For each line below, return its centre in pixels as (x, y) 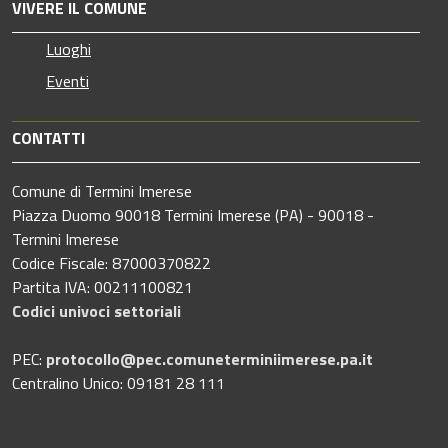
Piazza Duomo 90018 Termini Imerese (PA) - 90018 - (193, 214)
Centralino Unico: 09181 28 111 (118, 382)
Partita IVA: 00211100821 (102, 286)
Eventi (67, 80)
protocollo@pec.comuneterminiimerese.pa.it (209, 358)
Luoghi (68, 48)
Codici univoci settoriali (96, 310)
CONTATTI (48, 137)
